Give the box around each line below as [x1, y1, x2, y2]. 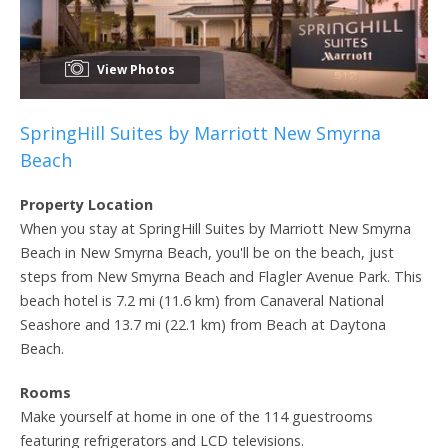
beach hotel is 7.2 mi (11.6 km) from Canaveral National [20, 290, 384, 310]
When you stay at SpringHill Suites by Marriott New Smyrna [20, 218, 411, 238]
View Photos [94, 60, 175, 78]
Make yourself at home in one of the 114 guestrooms [20, 406, 373, 426]
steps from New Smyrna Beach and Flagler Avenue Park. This [20, 266, 422, 286]
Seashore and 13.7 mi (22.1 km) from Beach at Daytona [20, 314, 386, 334]
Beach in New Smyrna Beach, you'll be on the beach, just [20, 242, 394, 262]
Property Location [20, 194, 153, 214]
